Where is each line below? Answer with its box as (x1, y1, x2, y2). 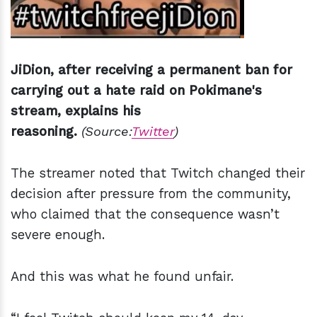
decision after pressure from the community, (11, 186, 291, 202)
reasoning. (11, 124, 81, 139)
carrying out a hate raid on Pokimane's (11, 83, 262, 98)
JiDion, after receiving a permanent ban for (11, 62, 292, 78)
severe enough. (11, 227, 109, 243)
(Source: (81, 124, 132, 139)
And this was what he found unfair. (11, 269, 234, 284)
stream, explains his (11, 103, 141, 119)
